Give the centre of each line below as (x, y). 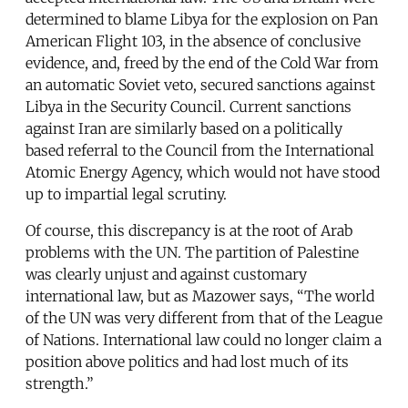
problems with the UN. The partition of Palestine (192, 252)
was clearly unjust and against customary (166, 274)
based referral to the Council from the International (200, 150)
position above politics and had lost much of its (187, 361)
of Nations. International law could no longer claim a (204, 339)
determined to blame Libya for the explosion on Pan (202, 19)
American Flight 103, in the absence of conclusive (193, 41)
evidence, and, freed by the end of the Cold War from (202, 62)
